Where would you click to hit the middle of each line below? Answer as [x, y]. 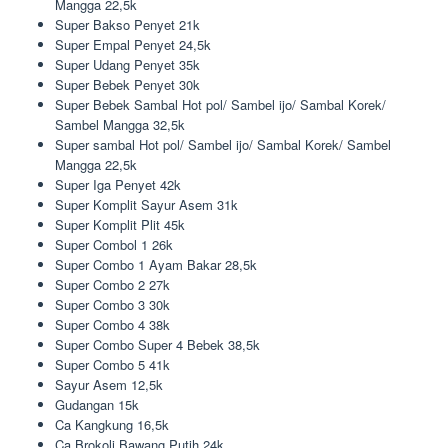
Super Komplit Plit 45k [120, 224]
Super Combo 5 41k [112, 364]
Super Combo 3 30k [112, 304]
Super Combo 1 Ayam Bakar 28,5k [156, 264]
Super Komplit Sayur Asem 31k [146, 204]
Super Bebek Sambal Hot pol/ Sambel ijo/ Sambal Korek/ [220, 104]
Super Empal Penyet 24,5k [133, 44]
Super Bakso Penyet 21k [127, 24]
